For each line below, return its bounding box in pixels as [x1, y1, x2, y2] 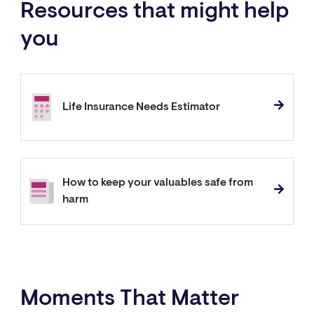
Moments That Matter [20, 288, 240, 311]
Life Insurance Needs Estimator [62, 102, 220, 114]
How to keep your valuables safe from [62, 177, 253, 189]
